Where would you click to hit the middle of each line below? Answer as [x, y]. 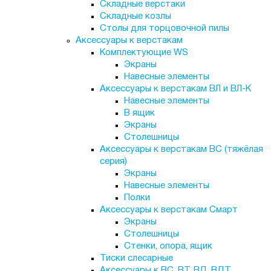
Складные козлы [135, 16]
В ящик [139, 113]
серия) [113, 162]
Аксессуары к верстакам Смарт [168, 210]
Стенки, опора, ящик [168, 246]
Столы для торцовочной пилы [164, 28]
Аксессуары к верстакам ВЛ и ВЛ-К [175, 89]
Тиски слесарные [136, 258]
